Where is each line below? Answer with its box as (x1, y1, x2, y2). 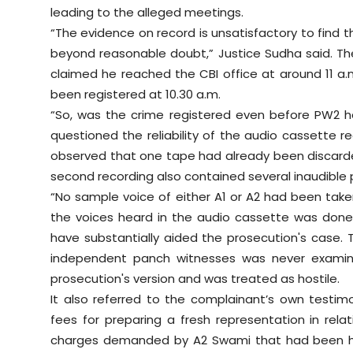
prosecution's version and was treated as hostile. (50, 269, 340, 287)
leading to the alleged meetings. (50, 3, 243, 20)
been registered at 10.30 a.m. (50, 85, 221, 102)
